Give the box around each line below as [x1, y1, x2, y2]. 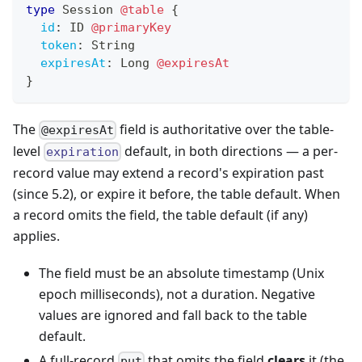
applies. [13, 227, 60, 246]
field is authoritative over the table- [116, 120, 335, 138]
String [91, 37, 135, 53]
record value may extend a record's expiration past [13, 164, 324, 183]
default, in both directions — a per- [121, 141, 339, 160]
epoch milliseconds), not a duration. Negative [39, 285, 315, 304]
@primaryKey [91, 19, 171, 35]
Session [62, 2, 113, 17]
